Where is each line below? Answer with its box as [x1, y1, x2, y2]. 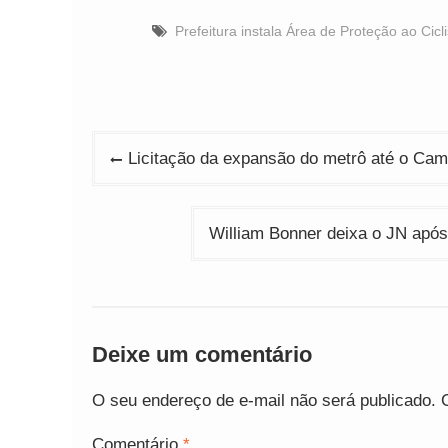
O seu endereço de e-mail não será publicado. [92, 391, 436, 410]
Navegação [91, 134, 241, 166]
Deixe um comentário [92, 342, 312, 367]
